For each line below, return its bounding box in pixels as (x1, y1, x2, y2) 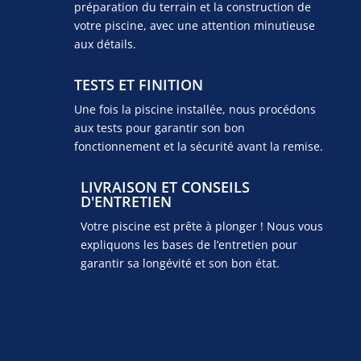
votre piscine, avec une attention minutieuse (73, 17, 315, 33)
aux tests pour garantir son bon (73, 119, 245, 135)
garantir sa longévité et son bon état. (80, 255, 280, 271)
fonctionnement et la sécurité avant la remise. (73, 138, 323, 154)
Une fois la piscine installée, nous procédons (73, 101, 316, 117)
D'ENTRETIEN (80, 191, 172, 211)
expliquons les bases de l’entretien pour (80, 236, 297, 252)
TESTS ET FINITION (73, 74, 203, 94)
